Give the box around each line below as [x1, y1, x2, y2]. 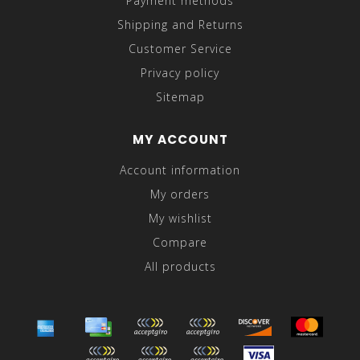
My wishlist [148, 211, 212, 227]
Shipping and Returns [117, 17, 243, 33]
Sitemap [155, 89, 205, 105]
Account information [120, 162, 240, 178]
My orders [150, 186, 210, 202]
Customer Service [128, 41, 232, 57]
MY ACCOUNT [132, 131, 228, 149]
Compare [153, 235, 207, 251]
